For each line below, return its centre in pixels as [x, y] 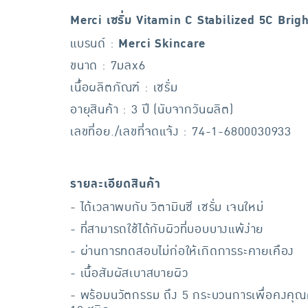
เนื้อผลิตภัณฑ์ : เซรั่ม [124, 88]
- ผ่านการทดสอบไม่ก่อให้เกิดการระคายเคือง [183, 251]
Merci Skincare [162, 44]
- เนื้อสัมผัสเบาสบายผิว [129, 273]
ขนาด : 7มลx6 [108, 66]
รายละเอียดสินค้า [115, 184]
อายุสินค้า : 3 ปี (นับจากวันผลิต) [152, 110]
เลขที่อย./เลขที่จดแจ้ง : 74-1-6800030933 [181, 132]
